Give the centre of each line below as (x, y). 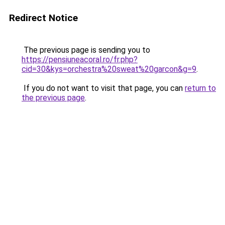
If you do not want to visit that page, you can (103, 88)
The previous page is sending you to (86, 50)
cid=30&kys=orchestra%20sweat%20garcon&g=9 (109, 69)
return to (200, 88)
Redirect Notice (43, 18)
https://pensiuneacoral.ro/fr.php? (80, 60)
